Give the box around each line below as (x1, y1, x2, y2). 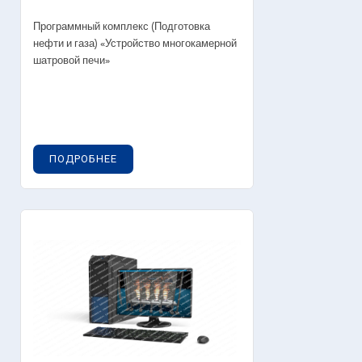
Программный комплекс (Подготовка (33, 18, 210, 36)
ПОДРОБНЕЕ (49, 152, 117, 165)
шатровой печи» (33, 52, 110, 69)
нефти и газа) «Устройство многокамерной (33, 35, 237, 53)
